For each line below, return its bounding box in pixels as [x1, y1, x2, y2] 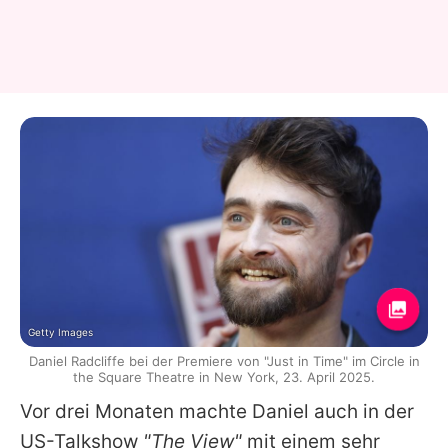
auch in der [309, 399, 414, 423]
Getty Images [28, 325, 93, 338]
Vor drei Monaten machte [20, 399, 252, 423]
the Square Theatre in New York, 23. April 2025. [73, 368, 375, 385]
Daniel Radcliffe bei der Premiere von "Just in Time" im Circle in [28, 352, 420, 369]
